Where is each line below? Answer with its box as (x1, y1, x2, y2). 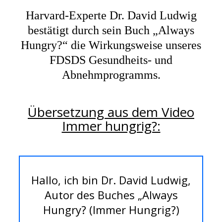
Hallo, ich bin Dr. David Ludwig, (31, 172, 191, 188)
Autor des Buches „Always (44, 187, 178, 203)
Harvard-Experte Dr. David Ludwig (25, 9, 197, 22)
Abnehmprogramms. (61, 68, 161, 82)
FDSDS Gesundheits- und (50, 54, 172, 67)
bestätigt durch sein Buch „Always (28, 24, 194, 37)
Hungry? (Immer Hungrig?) (43, 202, 179, 218)
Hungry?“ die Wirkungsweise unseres (21, 39, 201, 52)
